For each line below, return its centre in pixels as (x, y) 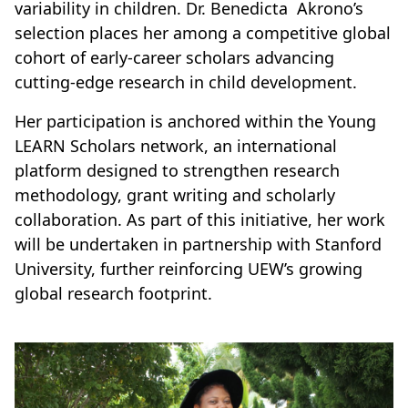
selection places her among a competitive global (203, 33)
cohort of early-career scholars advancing (174, 58)
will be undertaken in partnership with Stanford (198, 245)
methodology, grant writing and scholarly (175, 195)
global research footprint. (113, 294)
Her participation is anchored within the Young (195, 122)
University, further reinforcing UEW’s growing (189, 269)
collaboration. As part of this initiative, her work (200, 220)
